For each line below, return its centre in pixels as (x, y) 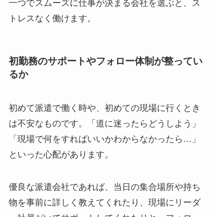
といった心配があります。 (61, 154)
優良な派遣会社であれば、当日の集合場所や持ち (104, 187)
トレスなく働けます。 (52, 18)
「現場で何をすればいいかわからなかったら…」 (104, 139)
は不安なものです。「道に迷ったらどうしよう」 (104, 123)
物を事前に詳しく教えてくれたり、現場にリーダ (104, 203)
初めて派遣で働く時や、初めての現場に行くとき (104, 108)
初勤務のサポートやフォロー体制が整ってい (105, 61)
